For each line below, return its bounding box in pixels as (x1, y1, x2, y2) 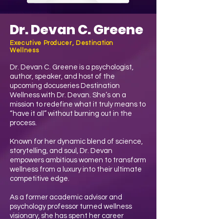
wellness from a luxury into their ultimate (10, 166, 142, 173)
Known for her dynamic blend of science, (10, 138, 143, 145)
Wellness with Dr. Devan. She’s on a (10, 91, 126, 99)
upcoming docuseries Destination (10, 82, 120, 89)
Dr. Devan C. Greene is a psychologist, (10, 64, 133, 71)
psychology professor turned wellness (10, 203, 132, 210)
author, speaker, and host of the (10, 73, 115, 80)
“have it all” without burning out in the (10, 110, 132, 117)
